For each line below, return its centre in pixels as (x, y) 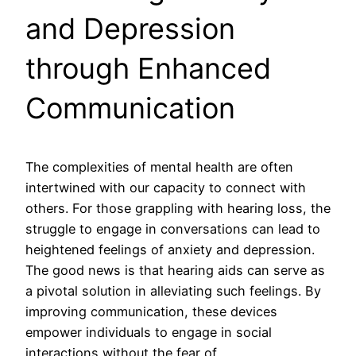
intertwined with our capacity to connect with (166, 188)
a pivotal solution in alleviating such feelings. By (173, 291)
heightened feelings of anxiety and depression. (170, 250)
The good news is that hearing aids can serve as (175, 271)
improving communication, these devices (151, 312)
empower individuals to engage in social (149, 333)
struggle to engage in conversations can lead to (173, 229)
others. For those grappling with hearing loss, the (178, 209)
